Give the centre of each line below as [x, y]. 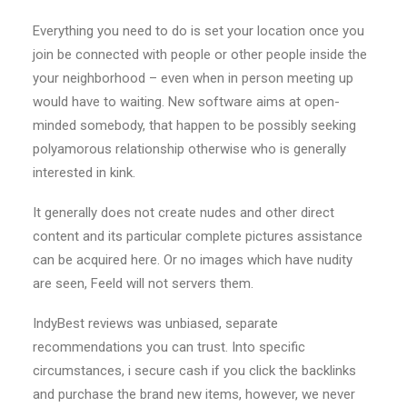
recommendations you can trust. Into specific [169, 347]
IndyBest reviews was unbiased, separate [155, 323]
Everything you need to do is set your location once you [199, 31]
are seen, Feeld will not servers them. [143, 283]
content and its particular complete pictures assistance [198, 236]
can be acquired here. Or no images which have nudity [193, 260]
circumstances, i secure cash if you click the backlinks [194, 371]
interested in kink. [84, 173]
